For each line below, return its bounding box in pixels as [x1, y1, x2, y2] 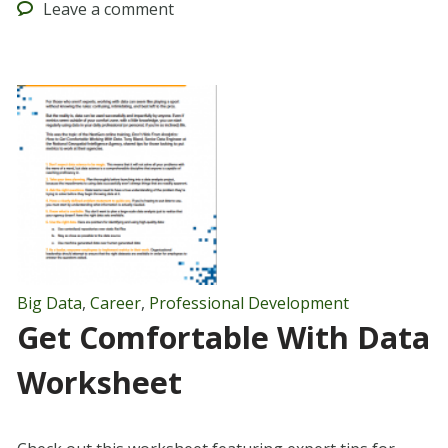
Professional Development [148, 292, 349, 315]
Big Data [16, 292, 82, 315]
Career [89, 292, 141, 315]
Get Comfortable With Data [16, 317, 430, 359]
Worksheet [16, 362, 182, 404]
